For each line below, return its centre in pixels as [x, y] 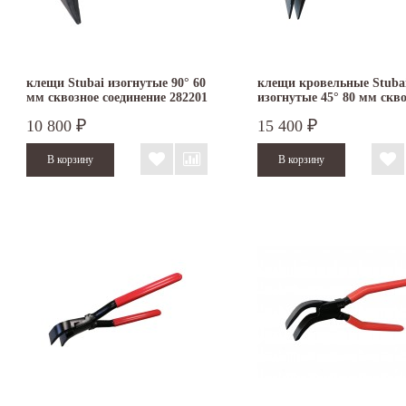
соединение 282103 [310, 112]
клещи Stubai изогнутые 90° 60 [116, 83]
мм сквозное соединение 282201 [117, 98]
